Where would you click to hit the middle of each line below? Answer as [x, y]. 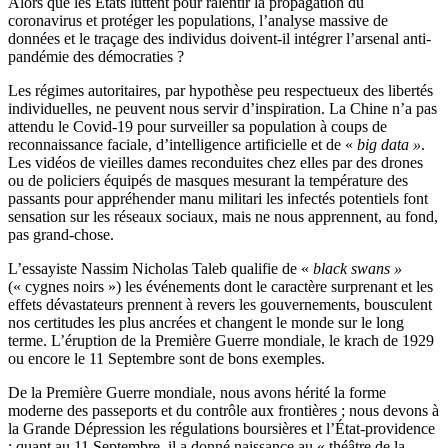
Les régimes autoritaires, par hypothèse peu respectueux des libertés [220, 91]
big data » [389, 145]
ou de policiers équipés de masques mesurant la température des [208, 181]
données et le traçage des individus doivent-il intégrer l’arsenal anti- [219, 39]
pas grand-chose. [61, 235]
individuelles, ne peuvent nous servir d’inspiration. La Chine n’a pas [222, 109]
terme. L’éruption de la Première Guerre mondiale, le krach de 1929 [221, 341]
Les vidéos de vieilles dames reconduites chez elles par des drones [215, 163]
